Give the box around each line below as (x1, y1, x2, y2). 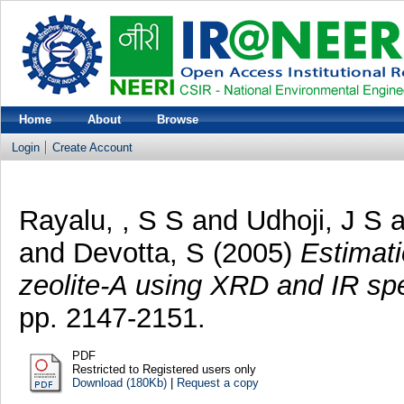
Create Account (52, 141, 133, 154)
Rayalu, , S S (18, 204, 184, 236)
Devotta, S (72, 236, 205, 269)
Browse (157, 113, 198, 126)
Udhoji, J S (245, 204, 382, 236)
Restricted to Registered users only (71, 362, 256, 376)
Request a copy (176, 375, 259, 390)
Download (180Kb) (71, 375, 167, 390)
